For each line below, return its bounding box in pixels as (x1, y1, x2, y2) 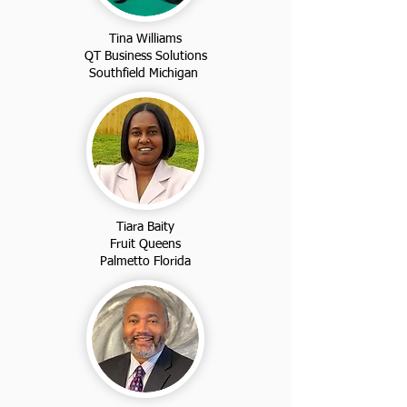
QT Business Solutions (84, 49, 207, 63)
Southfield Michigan (89, 66, 202, 80)
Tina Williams (109, 32, 182, 45)
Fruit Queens (110, 237, 181, 251)
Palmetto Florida (100, 254, 191, 268)
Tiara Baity (116, 220, 174, 233)
